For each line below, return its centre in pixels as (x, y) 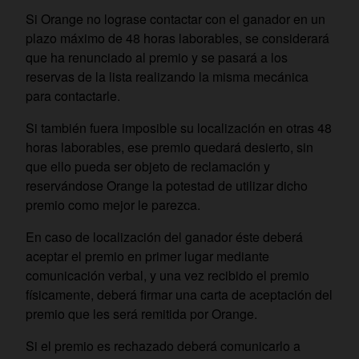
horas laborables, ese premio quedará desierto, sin (169, 147)
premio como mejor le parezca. (115, 205)
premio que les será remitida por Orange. (141, 314)
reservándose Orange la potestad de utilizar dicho (167, 186)
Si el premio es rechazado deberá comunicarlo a (163, 346)
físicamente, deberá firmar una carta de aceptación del (179, 294)
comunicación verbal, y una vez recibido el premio (167, 275)
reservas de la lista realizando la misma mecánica (167, 77)
